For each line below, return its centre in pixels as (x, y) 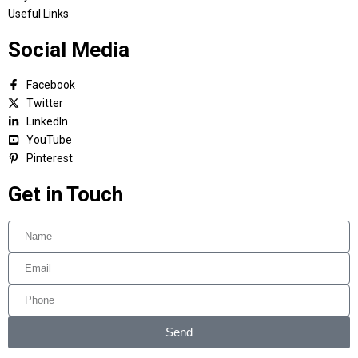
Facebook (50, 84)
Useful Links (38, 13)
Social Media (69, 49)
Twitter (44, 103)
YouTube (49, 139)
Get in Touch (66, 194)
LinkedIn (47, 121)
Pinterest (49, 158)
